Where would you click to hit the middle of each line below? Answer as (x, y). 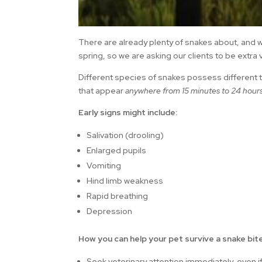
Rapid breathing (118, 196)
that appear (102, 91)
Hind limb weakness (125, 181)
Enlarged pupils (117, 151)
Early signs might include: (128, 113)
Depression (110, 211)
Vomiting (104, 166)
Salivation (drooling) (125, 135)
